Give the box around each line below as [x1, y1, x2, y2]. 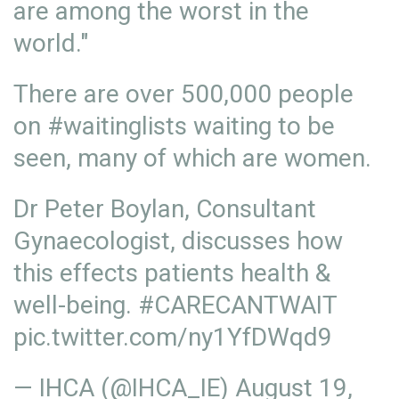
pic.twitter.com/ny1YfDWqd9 [13, 322, 332, 352]
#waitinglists [47, 110, 187, 141]
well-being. [13, 289, 138, 320]
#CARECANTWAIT [138, 289, 337, 320]
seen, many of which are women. [13, 142, 371, 173]
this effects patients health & [13, 257, 330, 288]
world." [13, 28, 88, 58]
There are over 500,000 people [13, 78, 354, 109]
